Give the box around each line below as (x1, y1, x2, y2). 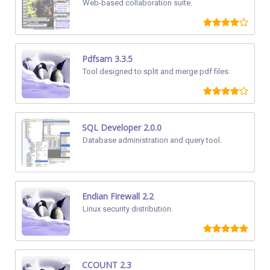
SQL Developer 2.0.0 (82, 122, 162, 133)
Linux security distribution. (83, 204, 173, 213)
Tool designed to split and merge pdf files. (83, 67, 230, 76)
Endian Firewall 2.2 (82, 190, 154, 202)
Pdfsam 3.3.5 (82, 53, 133, 64)
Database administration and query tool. (83, 136, 222, 145)
